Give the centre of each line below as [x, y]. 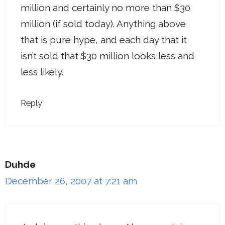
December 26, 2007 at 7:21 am [71, 181]
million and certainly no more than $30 [105, 8]
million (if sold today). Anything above [103, 24]
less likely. [42, 72]
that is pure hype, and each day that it [104, 40]
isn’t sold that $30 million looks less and [107, 56]
